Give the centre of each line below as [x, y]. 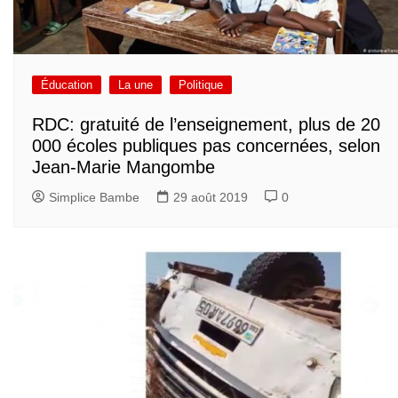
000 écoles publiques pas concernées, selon [206, 146]
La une [135, 84]
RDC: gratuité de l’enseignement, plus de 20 [206, 125]
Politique [201, 84]
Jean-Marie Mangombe [123, 167]
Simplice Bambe [94, 198]
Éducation [67, 84]
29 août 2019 [211, 198]
